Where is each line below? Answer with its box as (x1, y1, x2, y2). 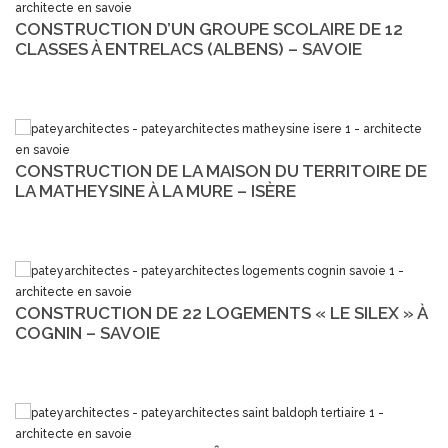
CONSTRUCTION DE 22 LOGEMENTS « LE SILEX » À (15, 302, 427, 323)
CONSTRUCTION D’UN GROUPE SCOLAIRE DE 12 (15, 18, 403, 39)
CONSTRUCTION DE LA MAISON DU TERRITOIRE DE (15, 160, 427, 181)
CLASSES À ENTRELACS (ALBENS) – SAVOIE (15, 38, 362, 59)
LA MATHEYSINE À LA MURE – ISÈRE (15, 180, 296, 201)
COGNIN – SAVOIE (15, 322, 160, 343)
